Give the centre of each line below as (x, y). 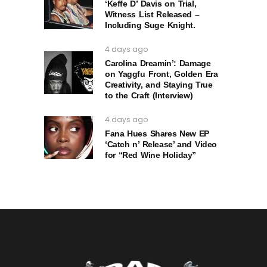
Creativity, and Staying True (159, 84)
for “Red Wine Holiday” (150, 155)
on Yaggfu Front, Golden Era (162, 74)
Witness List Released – (152, 14)
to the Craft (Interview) (149, 95)
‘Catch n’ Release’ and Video (161, 144)
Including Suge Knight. (150, 25)
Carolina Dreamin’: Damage (158, 63)
